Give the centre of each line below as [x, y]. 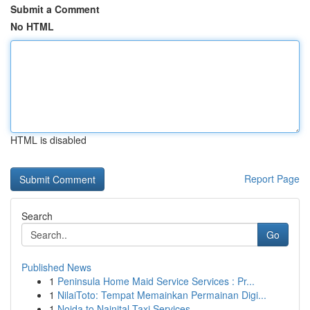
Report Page [272, 179]
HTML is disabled [48, 140]
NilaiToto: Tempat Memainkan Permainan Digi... [162, 295]
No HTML [32, 26]
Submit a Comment [55, 9]
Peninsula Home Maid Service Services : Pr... [156, 281]
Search [37, 216]
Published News [56, 267]
